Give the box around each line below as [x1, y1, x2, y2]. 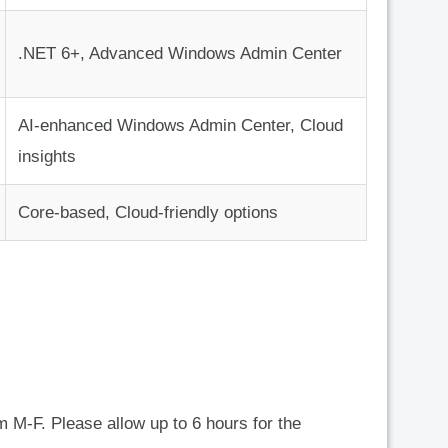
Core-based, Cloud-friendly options [18, 203, 278, 223]
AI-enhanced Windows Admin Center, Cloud [18, 116, 343, 136]
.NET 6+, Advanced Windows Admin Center [18, 44, 342, 64]
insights [18, 147, 76, 167]
